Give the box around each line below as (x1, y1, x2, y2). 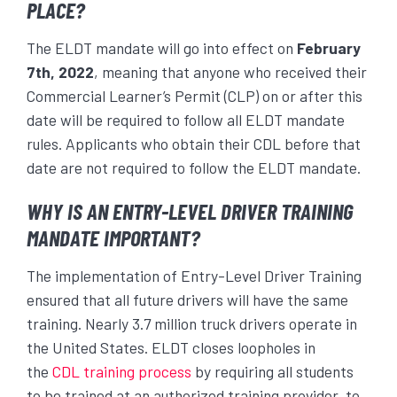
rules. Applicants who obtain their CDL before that (27, 133, 361, 153)
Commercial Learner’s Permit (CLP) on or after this (27, 85, 362, 105)
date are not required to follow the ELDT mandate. (27, 157, 361, 177)
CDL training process (52, 361, 191, 381)
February (297, 37, 361, 58)
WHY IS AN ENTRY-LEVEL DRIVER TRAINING (27, 197, 353, 224)
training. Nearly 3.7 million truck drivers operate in (27, 313, 357, 333)
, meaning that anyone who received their (94, 61, 367, 82)
